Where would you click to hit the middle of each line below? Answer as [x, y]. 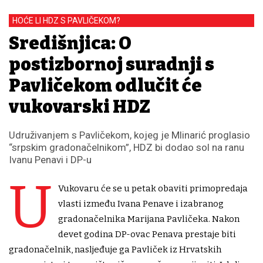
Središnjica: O [70, 44]
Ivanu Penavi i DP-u [50, 160]
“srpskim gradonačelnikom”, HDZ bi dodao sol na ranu [127, 148]
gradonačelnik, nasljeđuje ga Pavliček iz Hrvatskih [115, 250]
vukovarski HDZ [80, 107]
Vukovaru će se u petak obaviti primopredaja [153, 189]
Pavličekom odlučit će [105, 86]
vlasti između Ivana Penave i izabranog [141, 204]
